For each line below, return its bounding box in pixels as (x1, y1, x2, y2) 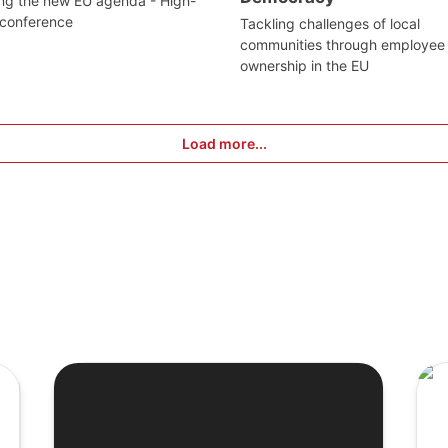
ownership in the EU (240, 57, 369, 75)
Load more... (181, 135, 267, 153)
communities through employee (240, 36, 445, 54)
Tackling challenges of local (240, 15, 420, 33)
